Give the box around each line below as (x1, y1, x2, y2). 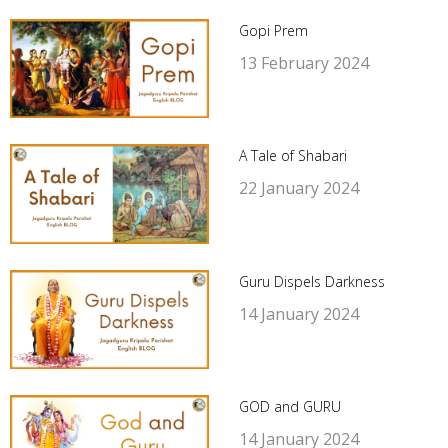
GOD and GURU (238, 397, 341, 417)
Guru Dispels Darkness (238, 271, 385, 291)
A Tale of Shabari (238, 146, 347, 166)
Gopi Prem (238, 20, 308, 40)
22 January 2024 (238, 177, 359, 200)
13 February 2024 (238, 51, 369, 74)
